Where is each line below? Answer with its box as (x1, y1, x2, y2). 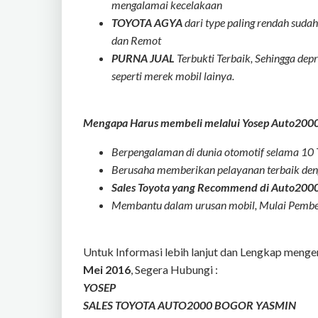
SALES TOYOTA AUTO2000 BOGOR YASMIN (83, 298, 296, 312)
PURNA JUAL (111, 51, 177, 65)
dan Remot (111, 33, 161, 47)
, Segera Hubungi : (131, 263, 218, 276)
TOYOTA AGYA (111, 16, 182, 29)
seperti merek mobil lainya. (111, 69, 234, 82)
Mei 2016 (83, 263, 131, 276)
